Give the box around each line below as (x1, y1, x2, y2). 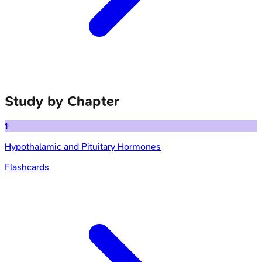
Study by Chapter (5, 92, 119, 109)
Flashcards (5, 161, 49, 173)
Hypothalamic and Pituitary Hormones (5, 141, 161, 153)
